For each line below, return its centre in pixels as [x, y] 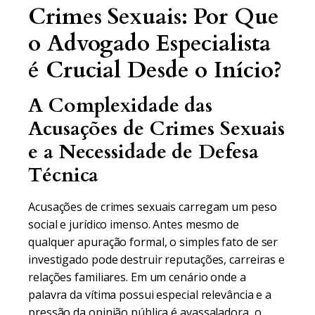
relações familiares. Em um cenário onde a [137, 277]
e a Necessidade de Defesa [143, 152]
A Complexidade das [121, 105]
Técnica [64, 175]
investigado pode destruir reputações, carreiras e [157, 259]
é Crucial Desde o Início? [155, 70]
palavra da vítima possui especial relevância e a [150, 295]
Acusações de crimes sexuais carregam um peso [153, 207]
